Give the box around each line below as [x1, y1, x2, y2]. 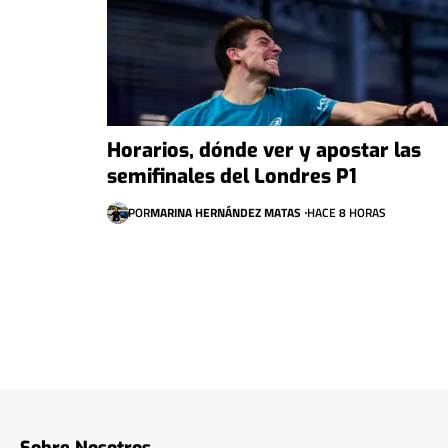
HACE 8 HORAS [306, 202, 386, 222]
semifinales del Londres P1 [107, 162, 357, 190]
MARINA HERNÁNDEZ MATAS [149, 202, 301, 222]
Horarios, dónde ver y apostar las [107, 136, 421, 164]
